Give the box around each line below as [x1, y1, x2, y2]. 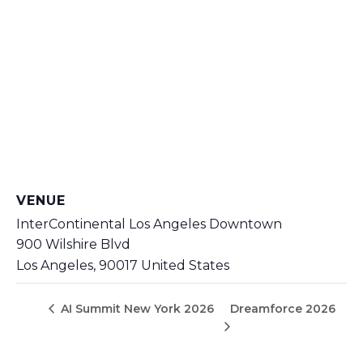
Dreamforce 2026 [230, 301, 336, 316]
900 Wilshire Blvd [16, 237, 130, 253]
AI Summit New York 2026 [58, 301, 214, 317]
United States [141, 258, 229, 274]
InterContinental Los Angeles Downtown [16, 216, 282, 233]
